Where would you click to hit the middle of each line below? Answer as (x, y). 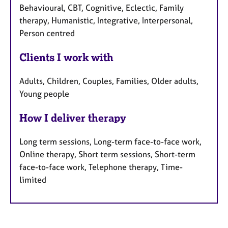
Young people (44, 94)
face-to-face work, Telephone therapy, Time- (101, 167)
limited (33, 179)
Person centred (47, 33)
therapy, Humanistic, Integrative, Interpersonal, (106, 21)
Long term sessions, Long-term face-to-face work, (110, 141)
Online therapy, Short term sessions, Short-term (107, 154)
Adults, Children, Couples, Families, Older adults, (109, 81)
